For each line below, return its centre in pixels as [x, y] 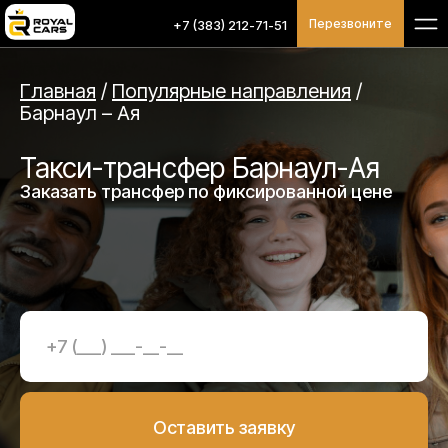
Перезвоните [350, 23]
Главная [58, 91]
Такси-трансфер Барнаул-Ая [200, 168]
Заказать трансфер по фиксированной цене [206, 191]
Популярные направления [231, 91]
